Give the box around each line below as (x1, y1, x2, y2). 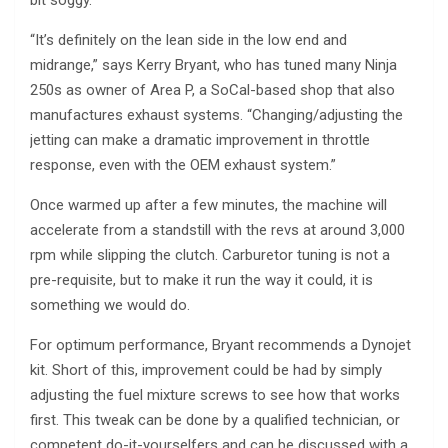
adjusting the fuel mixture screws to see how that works (30, 386, 400, 405)
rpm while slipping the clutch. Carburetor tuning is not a (30, 246, 390, 265)
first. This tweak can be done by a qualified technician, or (30, 411, 400, 430)
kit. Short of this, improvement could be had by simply (30, 361, 382, 380)
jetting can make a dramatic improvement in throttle (30, 131, 370, 150)
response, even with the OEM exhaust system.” (30, 156, 336, 175)
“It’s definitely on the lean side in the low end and (30, 31, 347, 50)
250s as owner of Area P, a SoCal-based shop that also (30, 81, 395, 100)
